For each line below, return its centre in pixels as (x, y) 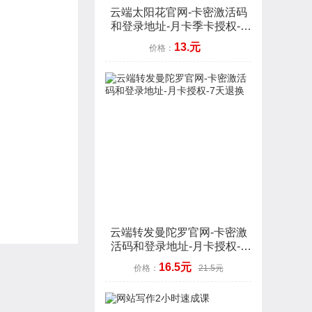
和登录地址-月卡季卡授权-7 (178, 26)
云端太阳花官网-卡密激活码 (178, 12)
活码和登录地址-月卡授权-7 (178, 246)
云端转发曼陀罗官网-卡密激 (178, 232)
